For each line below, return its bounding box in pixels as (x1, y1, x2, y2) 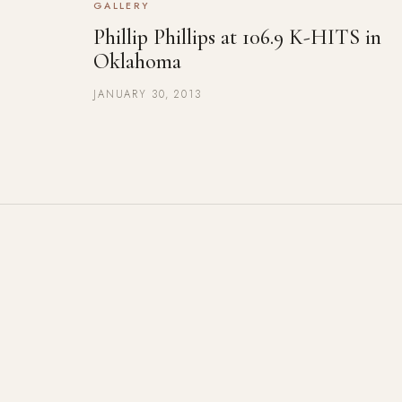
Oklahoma (93, 48, 181, 74)
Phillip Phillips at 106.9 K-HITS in (93, 24, 381, 50)
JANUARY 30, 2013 (93, 87, 202, 101)
